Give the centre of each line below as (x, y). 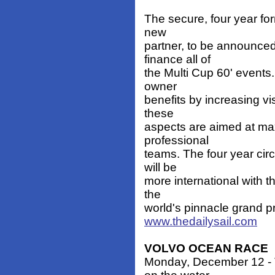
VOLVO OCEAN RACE (206, 249)
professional (176, 141)
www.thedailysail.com (201, 222)
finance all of (177, 60)
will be (161, 168)
